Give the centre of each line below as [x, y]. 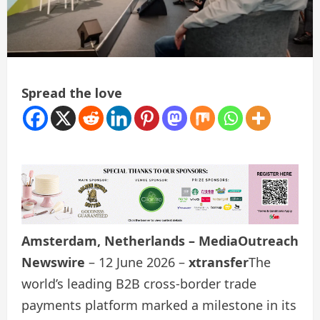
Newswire [53, 262]
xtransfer [219, 262]
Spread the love [72, 93]
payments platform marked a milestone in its [159, 305]
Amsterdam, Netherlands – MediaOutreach [160, 240]
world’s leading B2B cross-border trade [139, 283]
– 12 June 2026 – [137, 262]
